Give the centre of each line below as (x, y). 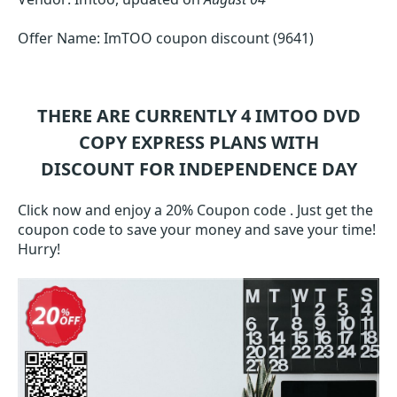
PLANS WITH (261, 142)
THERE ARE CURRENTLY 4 (146, 116)
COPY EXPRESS (141, 142)
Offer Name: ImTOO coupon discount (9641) (166, 38)
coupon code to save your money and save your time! (197, 230)
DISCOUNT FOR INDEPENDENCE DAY (198, 169)
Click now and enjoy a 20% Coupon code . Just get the (195, 210)
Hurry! (39, 249)
